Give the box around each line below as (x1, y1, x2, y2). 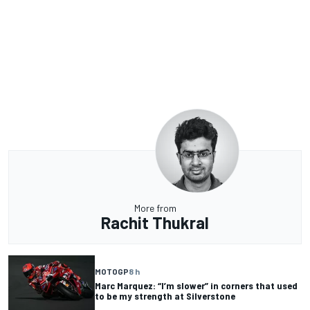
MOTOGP (95, 266, 129, 277)
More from (134, 201, 176, 214)
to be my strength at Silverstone (95, 290, 237, 302)
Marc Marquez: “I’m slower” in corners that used (95, 280, 298, 292)
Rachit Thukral (101, 212, 209, 232)
